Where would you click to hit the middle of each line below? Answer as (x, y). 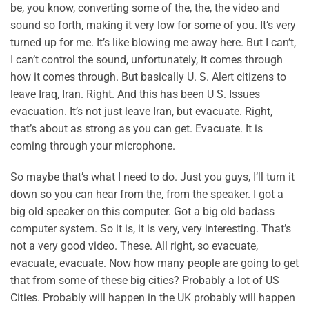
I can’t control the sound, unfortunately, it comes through (147, 59)
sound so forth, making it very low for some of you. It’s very (153, 25)
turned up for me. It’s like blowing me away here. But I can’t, (153, 42)
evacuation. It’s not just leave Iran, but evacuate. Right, (141, 111)
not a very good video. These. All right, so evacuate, (134, 246)
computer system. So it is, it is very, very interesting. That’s (151, 229)
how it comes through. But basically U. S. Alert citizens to (148, 77)
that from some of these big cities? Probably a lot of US (145, 281)
